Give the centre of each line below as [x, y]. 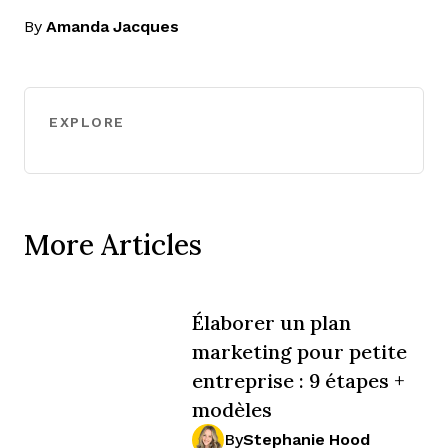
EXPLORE [87, 122]
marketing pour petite [299, 351]
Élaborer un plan [271, 322]
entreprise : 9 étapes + [298, 380]
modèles [232, 409]
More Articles [113, 244]
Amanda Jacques [112, 26]
